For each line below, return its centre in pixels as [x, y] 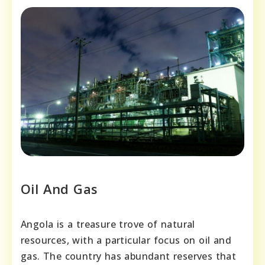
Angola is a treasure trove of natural [108, 224]
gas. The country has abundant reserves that [129, 256]
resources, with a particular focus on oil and [126, 240]
